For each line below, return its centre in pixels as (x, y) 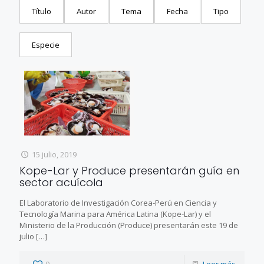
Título (42, 11)
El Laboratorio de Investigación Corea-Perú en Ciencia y (118, 203)
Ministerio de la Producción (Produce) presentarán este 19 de (129, 225)
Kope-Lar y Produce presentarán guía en (129, 171)
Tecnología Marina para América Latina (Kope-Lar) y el (115, 214)
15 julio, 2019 (55, 154)
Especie (46, 44)
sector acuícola (61, 182)
